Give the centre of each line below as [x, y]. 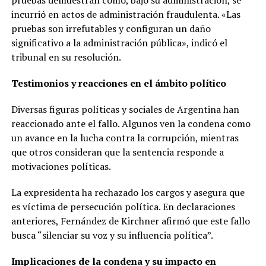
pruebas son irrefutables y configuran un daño [111, 28]
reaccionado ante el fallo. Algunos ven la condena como [131, 123]
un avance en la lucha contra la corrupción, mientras [125, 137]
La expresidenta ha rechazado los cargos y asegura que [128, 192]
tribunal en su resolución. [66, 57]
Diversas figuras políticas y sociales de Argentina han [125, 109]
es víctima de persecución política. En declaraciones [123, 206]
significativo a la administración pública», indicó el [119, 42]
